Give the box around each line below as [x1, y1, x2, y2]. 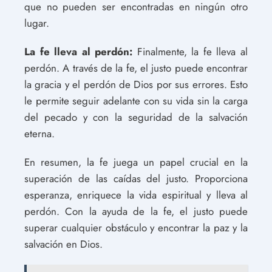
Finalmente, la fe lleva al [132, 44, 248, 59]
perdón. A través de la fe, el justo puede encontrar [24, 60, 248, 75]
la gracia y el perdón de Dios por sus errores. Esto [24, 76, 248, 92]
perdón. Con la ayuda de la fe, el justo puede [24, 203, 248, 219]
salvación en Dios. [24, 236, 103, 251]
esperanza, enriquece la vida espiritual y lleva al [24, 187, 248, 202]
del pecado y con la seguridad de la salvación [24, 109, 248, 124]
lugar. [24, 15, 49, 30]
